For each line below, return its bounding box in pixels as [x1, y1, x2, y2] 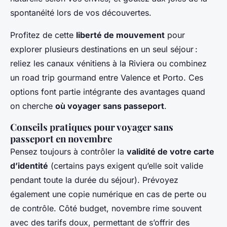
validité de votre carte [127, 146, 214, 157]
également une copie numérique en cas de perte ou [10, 188, 206, 199]
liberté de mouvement [76, 29, 165, 40]
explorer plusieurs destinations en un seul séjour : [10, 44, 198, 54]
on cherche [10, 100, 55, 111]
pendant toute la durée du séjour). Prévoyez [10, 174, 178, 185]
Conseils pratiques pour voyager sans [10, 120, 173, 133]
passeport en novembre [10, 132, 112, 145]
